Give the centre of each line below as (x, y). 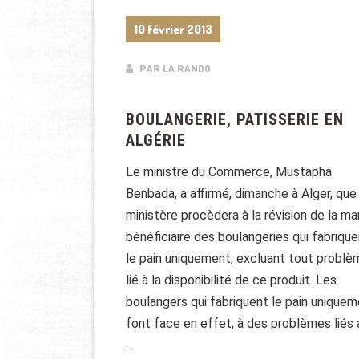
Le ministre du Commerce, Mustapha (229, 172)
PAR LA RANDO (174, 68)
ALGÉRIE (156, 140)
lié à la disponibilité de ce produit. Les (231, 280)
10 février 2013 (173, 29)
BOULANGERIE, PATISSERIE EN (235, 119)
